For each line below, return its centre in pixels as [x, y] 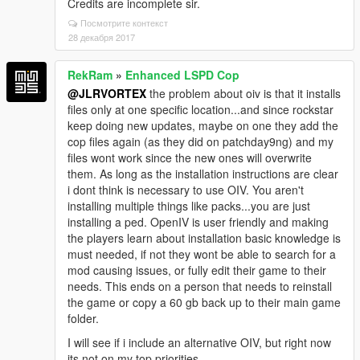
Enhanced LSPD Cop [182, 74]
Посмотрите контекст [124, 22]
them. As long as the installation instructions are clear [203, 173]
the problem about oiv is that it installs [243, 93]
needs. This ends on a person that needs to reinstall [200, 286]
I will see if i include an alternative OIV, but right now [199, 342]
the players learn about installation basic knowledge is [204, 237]
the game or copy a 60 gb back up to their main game [204, 302]
